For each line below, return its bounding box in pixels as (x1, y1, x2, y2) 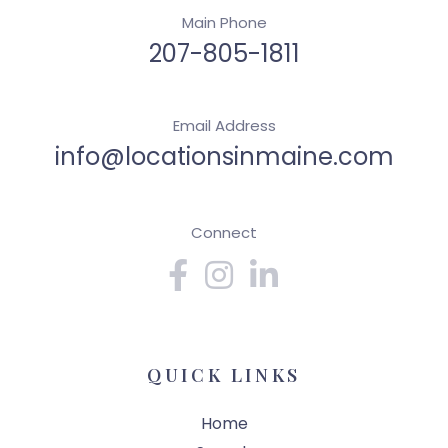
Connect (191, 221, 257, 243)
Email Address (172, 114, 276, 136)
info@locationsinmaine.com (54, 139, 394, 173)
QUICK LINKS (147, 362, 301, 387)
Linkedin (279, 245, 342, 269)
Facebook (188, 245, 268, 269)
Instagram (234, 245, 317, 269)
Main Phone (181, 11, 267, 33)
